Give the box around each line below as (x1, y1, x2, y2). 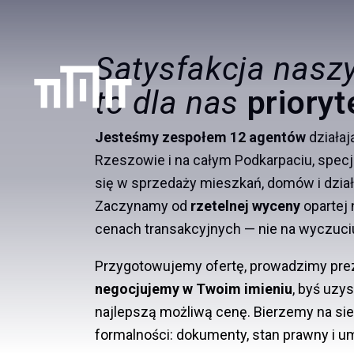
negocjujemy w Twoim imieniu (95, 281, 292, 297)
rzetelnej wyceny (190, 198, 300, 214)
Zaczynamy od (95, 198, 190, 214)
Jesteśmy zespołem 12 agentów (95, 129, 306, 145)
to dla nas (95, 84, 239, 122)
